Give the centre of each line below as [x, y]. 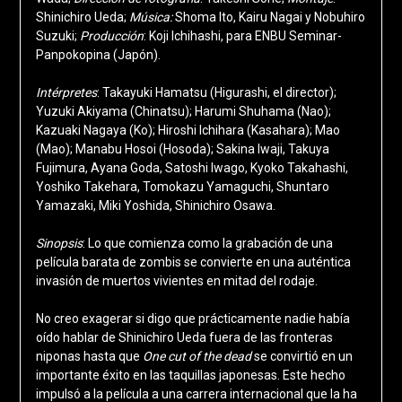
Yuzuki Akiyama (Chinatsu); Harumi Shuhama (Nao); [183, 112]
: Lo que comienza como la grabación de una [207, 244]
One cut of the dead [198, 357]
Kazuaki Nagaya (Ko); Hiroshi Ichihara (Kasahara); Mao [188, 131]
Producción [111, 36]
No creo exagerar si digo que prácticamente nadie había [192, 319]
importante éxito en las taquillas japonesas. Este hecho [190, 376]
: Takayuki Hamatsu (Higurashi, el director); [216, 93]
